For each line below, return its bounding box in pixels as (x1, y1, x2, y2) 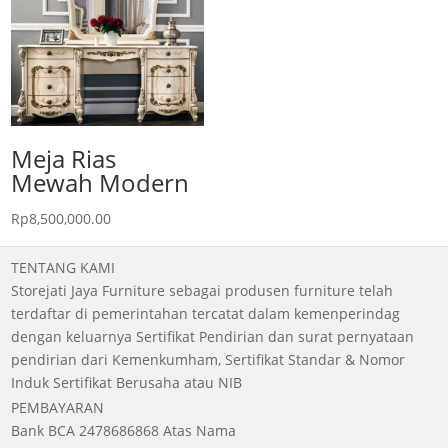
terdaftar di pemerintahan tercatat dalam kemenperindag (11, 303, 401, 323)
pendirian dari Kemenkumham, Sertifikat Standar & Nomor (11, 349, 406, 369)
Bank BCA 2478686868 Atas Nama (11, 421, 237, 441)
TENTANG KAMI (11, 257, 116, 277)
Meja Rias (11, 142, 117, 176)
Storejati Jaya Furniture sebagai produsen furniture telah (11, 280, 394, 300)
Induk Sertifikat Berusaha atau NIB (11, 372, 243, 392)
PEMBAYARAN (11, 398, 105, 418)
